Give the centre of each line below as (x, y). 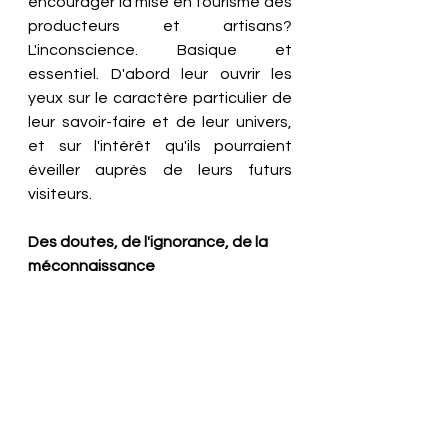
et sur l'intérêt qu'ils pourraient (160, 146)
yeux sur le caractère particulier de (160, 98)
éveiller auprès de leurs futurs (160, 170)
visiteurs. (61, 194)
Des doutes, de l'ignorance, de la (149, 242)
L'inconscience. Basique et (160, 50)
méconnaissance (91, 266)
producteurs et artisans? (160, 26)
